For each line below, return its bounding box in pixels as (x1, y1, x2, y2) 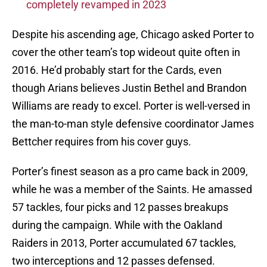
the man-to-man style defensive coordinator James (12, 117, 254, 131)
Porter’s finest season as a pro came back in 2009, (12, 165, 248, 178)
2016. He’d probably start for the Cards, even (12, 64, 222, 77)
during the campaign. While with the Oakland (12, 219, 222, 232)
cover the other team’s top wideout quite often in (12, 46, 240, 59)
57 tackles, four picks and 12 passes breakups (12, 201, 228, 214)
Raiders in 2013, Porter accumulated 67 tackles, (12, 237, 236, 250)
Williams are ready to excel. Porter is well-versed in (12, 100, 250, 113)
